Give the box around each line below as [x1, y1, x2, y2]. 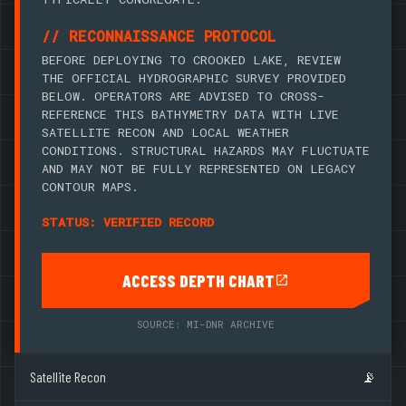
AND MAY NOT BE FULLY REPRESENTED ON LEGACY [42, 159, 356, 177]
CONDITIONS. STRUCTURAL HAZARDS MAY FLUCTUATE [42, 141, 370, 159]
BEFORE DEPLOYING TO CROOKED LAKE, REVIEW [42, 51, 341, 68]
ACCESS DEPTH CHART [122, 269, 275, 291]
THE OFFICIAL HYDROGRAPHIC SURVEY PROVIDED [42, 69, 346, 86]
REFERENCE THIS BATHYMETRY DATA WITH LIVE [42, 105, 339, 122]
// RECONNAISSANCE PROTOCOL [42, 26, 275, 46]
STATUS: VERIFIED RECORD [42, 213, 214, 230]
